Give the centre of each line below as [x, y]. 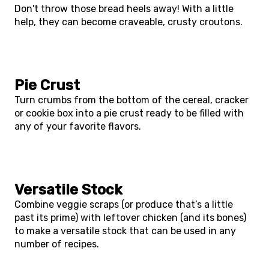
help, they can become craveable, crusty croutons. [128, 22]
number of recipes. [57, 244]
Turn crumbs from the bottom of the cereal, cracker [131, 100]
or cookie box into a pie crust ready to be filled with [129, 113]
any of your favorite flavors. [78, 126]
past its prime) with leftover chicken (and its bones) [130, 218]
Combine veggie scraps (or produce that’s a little [124, 204]
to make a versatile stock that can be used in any [125, 231]
